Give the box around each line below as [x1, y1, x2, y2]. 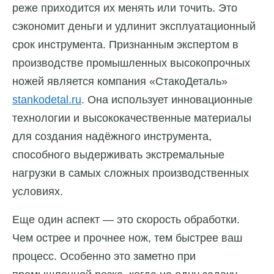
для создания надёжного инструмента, [12, 130, 212, 143]
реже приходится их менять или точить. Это [12, 2, 237, 15]
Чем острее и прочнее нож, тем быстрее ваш [12, 232, 242, 245]
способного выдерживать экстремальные [12, 149, 224, 161]
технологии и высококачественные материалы [12, 112, 251, 125]
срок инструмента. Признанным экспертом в [12, 39, 239, 51]
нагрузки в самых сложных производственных [12, 167, 249, 180]
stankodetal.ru [12, 94, 81, 106]
